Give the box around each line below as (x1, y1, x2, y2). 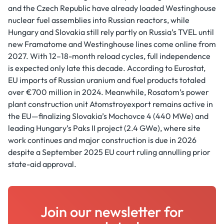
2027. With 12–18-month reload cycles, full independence (8, 51, 210, 61)
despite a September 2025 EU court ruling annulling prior (8, 147, 210, 157)
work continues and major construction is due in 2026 (8, 135, 196, 145)
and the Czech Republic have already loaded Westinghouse (8, 3, 216, 13)
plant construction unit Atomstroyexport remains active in (8, 99, 213, 109)
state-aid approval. (8, 159, 76, 169)
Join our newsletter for (40, 202, 183, 221)
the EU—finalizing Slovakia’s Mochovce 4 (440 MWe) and (8, 111, 208, 121)
